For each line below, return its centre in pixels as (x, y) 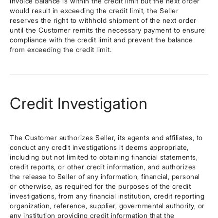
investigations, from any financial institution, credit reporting (107, 196)
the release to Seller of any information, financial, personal (105, 176)
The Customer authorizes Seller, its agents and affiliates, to (106, 137)
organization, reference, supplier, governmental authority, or (107, 206)
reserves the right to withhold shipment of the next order (103, 20)
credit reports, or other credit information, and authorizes (103, 167)
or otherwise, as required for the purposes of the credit (100, 186)
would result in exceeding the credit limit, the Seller (94, 10)
